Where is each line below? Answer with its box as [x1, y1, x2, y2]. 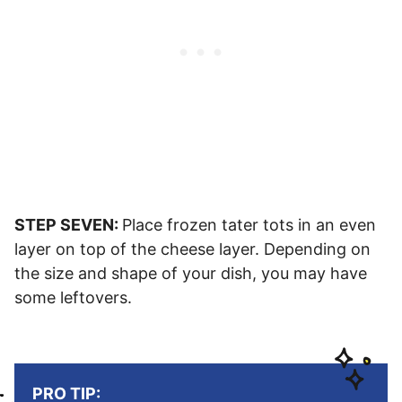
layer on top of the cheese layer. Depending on [14, 240, 371, 259]
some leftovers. [14, 288, 132, 308]
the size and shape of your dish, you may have [14, 264, 367, 284]
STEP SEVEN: [14, 215, 122, 235]
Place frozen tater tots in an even [122, 215, 376, 235]
